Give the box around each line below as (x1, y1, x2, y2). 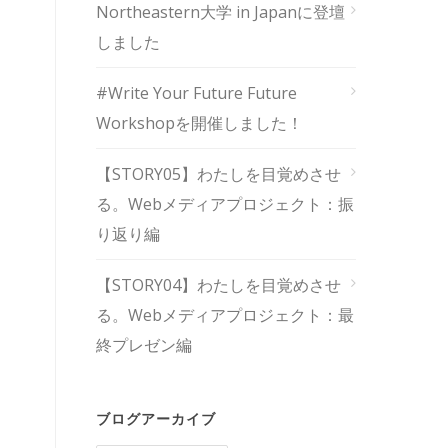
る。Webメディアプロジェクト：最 (96, 304, 354, 326)
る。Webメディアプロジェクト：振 (96, 193, 354, 215)
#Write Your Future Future (96, 82, 297, 104)
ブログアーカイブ (96, 410, 216, 428)
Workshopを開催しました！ (96, 112, 303, 134)
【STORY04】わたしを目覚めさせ (96, 274, 341, 296)
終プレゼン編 (96, 334, 192, 356)
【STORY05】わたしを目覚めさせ (96, 163, 341, 185)
